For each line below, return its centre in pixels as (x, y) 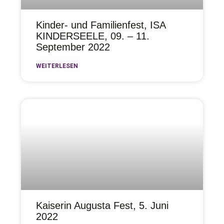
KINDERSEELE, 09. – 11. (93, 36)
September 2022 (73, 47)
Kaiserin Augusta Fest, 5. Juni (102, 205)
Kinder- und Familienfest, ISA (101, 25)
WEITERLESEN (57, 66)
